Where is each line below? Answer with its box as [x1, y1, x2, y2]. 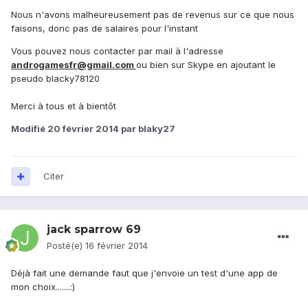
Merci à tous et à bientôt [11, 100, 116, 112]
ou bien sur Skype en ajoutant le [136, 59, 276, 71]
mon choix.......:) [11, 281, 75, 293]
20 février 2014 [47, 123, 119, 135]
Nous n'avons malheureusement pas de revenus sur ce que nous [11, 9, 294, 21]
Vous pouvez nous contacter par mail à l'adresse [11, 45, 223, 57]
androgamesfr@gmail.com [11, 59, 136, 71]
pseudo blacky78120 [11, 73, 100, 85]
